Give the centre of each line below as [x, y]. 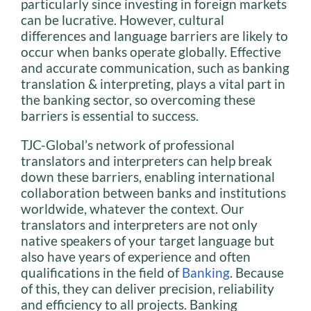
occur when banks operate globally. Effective [151, 51]
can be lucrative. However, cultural [123, 19]
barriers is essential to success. [110, 115]
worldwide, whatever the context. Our [133, 208]
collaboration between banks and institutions [153, 192]
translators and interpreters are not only [139, 224]
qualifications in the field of [101, 272]
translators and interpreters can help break [146, 160]
